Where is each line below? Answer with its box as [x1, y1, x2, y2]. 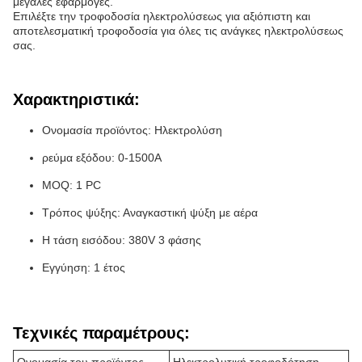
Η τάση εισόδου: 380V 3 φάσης [42, 234, 201, 246]
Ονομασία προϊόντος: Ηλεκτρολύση [42, 124, 222, 137]
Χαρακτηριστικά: [13, 90, 140, 108]
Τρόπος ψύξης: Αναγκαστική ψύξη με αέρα [42, 206, 258, 219]
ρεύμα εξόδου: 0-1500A [42, 151, 162, 164]
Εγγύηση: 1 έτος [42, 261, 125, 274]
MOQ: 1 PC [42, 179, 101, 192]
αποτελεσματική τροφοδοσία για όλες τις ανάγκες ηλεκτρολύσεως [13, 24, 343, 37]
